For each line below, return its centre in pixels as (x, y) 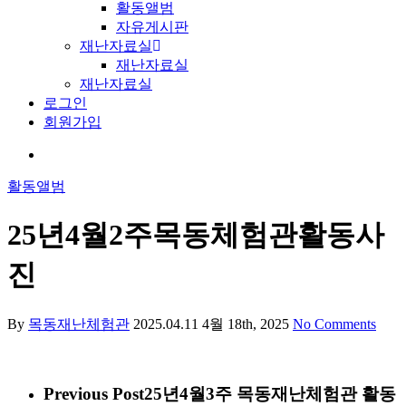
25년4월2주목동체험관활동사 (196, 235)
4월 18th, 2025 (246, 324)
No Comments (334, 324)
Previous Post (94, 393)
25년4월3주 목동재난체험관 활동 (270, 393)
